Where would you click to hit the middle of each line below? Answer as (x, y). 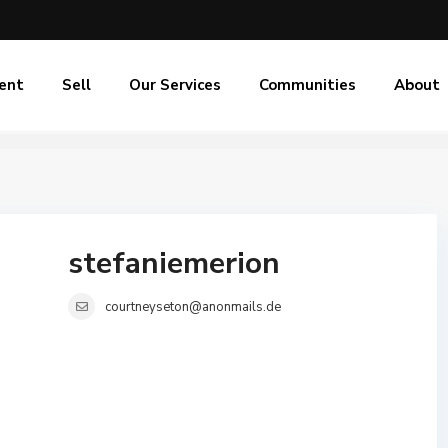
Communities (307, 85)
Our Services (175, 85)
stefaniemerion (174, 263)
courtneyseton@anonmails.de (193, 307)
